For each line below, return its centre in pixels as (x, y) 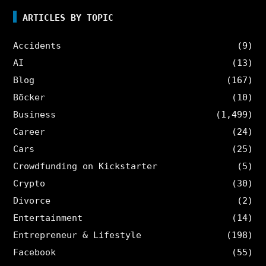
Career (29, 132)
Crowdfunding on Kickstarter (85, 166)
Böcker (29, 97)
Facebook (35, 252)
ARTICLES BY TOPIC (68, 18)
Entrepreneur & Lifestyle (77, 235)
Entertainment (48, 218)
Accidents (37, 45)
